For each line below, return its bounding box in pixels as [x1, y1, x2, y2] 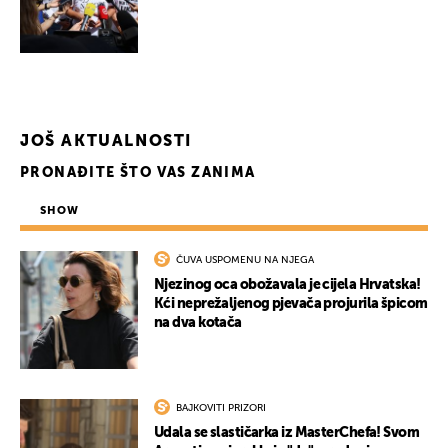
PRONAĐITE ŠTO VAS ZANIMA [20, 166, 256, 181]
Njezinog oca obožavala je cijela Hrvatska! [154, 278, 421, 293]
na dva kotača [154, 316, 242, 331]
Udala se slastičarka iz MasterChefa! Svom [154, 426, 420, 441]
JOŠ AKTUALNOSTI [20, 134, 192, 151]
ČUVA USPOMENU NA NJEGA [176, 255, 314, 266]
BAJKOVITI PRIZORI [176, 403, 266, 414]
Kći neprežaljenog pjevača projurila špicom [154, 297, 428, 312]
